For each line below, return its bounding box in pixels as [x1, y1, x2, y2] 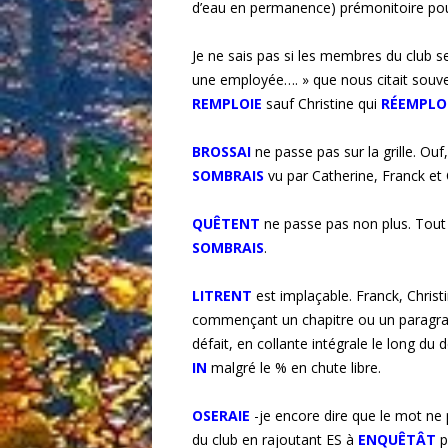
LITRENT [192, 286, 252, 306]
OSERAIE [192, 406, 250, 426]
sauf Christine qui [266, 94, 381, 114]
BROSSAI [192, 142, 251, 162]
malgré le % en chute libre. [211, 358, 381, 378]
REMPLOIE [192, 94, 262, 114]
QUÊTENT [192, 214, 260, 234]
